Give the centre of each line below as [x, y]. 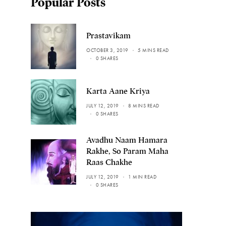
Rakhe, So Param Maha [127, 151]
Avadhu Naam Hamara [127, 140]
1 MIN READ [142, 177]
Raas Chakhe [109, 162]
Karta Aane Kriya [118, 91]
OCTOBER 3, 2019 [107, 50]
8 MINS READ [144, 105]
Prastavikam [108, 36]
